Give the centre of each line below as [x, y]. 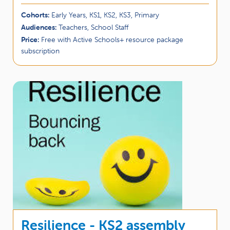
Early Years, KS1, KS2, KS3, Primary [105, 15]
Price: [31, 39]
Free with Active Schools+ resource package [112, 39]
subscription [40, 51]
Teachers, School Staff [94, 27]
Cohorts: [36, 15]
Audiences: [40, 27]
